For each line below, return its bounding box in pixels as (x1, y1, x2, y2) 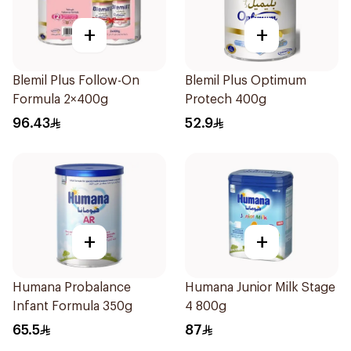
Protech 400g (185, 93, 266, 106)
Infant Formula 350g (13, 300, 132, 313)
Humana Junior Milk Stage (185, 281, 335, 294)
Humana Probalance (13, 281, 131, 294)
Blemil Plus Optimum (185, 74, 306, 87)
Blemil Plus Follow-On (13, 74, 139, 87)
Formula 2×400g (13, 93, 108, 106)
